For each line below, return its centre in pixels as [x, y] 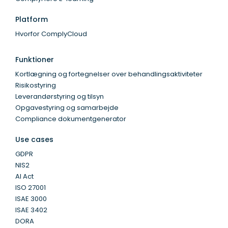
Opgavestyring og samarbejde [67, 108]
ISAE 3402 [31, 210]
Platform [32, 20]
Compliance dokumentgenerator [71, 119]
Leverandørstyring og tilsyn [60, 97]
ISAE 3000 [31, 199]
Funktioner [35, 60]
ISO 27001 [31, 188]
